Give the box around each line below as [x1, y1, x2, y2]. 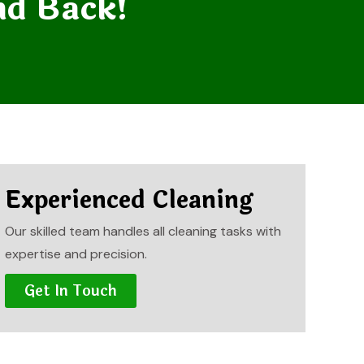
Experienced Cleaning [4, 182, 253, 219]
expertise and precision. [4, 245, 147, 262]
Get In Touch [24, 279, 117, 302]
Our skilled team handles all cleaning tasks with [4, 223, 281, 240]
